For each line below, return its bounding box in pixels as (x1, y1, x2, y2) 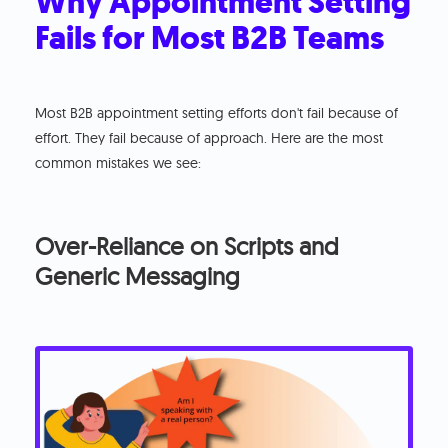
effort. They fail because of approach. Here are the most (35, 129, 384, 148)
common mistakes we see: (35, 154, 202, 173)
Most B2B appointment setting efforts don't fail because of (35, 104, 399, 123)
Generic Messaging (35, 261, 241, 292)
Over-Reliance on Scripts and (35, 231, 340, 262)
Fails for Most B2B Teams (35, 16, 385, 61)
